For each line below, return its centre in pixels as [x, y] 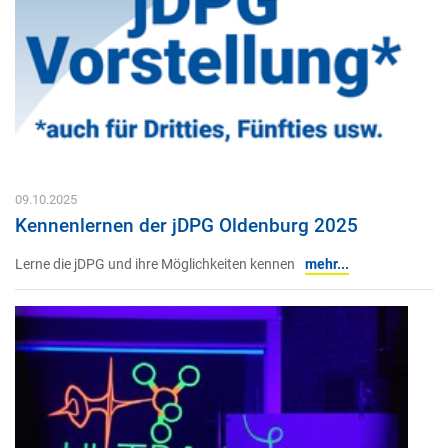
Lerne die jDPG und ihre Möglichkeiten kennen [155, 265]
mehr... [327, 265]
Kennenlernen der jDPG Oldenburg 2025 [186, 225]
